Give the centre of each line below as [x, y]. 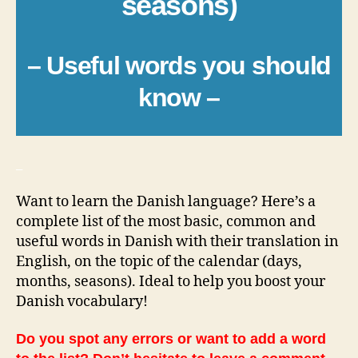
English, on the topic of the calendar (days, [159, 261]
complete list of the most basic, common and [166, 221]
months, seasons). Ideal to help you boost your [171, 281]
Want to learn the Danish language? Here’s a [166, 201]
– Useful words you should [179, 65]
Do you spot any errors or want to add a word [171, 339]
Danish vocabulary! [82, 301]
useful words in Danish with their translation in [177, 241]
